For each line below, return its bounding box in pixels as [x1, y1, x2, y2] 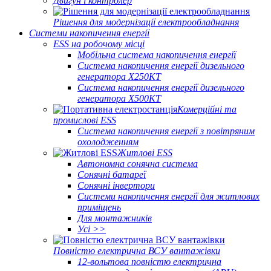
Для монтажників [77, 213, 152, 223]
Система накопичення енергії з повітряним [77, 126, 255, 136]
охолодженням [77, 137, 139, 147]
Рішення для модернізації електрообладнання [53, 17, 239, 27]
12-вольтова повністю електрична [77, 256, 221, 267]
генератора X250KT [77, 71, 161, 82]
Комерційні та [177, 104, 237, 114]
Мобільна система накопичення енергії [77, 50, 236, 60]
